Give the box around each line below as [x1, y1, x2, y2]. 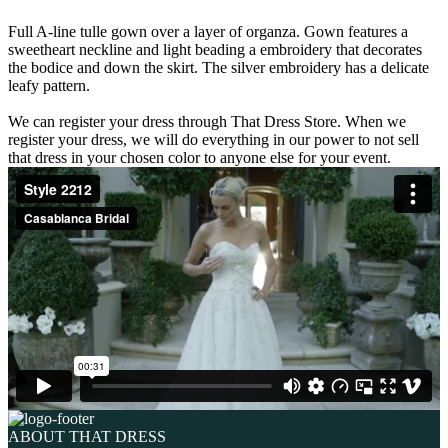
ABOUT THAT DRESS [8, 427, 166, 445]
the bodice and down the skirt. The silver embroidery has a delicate [8, 58, 429, 76]
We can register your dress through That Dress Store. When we [8, 112, 406, 130]
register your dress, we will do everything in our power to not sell [8, 130, 419, 148]
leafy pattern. [8, 76, 90, 94]
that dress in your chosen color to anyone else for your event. [8, 148, 391, 166]
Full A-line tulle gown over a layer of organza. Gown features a [8, 22, 408, 40]
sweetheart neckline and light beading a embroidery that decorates [8, 40, 422, 58]
